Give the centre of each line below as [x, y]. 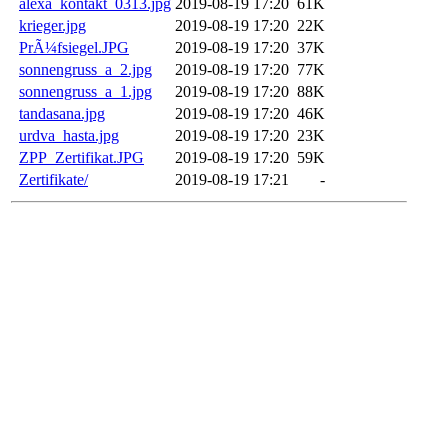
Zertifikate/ [53, 180]
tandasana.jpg [62, 114]
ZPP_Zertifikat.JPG [81, 158]
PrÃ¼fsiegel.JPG [74, 48]
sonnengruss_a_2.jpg [85, 70]
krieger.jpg [52, 26]
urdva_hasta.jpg [69, 136]
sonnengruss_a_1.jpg [85, 92]
